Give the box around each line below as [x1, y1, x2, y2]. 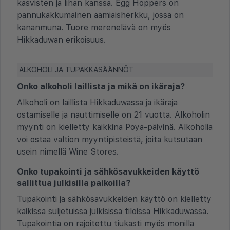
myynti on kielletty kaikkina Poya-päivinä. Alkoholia [17, 122, 213, 132]
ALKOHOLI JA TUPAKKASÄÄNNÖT [19, 65, 134, 74]
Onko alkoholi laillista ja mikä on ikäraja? [17, 81, 185, 91]
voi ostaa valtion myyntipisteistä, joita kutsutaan [17, 134, 202, 144]
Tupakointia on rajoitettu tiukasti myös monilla [17, 218, 194, 228]
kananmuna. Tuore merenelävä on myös [17, 22, 171, 32]
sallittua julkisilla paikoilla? [17, 178, 130, 188]
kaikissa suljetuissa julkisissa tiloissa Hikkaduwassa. [17, 206, 208, 216]
